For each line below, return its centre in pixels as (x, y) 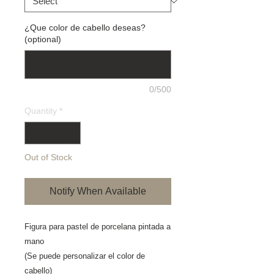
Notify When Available (98, 191)
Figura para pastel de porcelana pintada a (98, 227)
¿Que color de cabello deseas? (85, 28)
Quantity (41, 111)
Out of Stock (48, 157)
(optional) (43, 39)
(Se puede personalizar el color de (85, 256)
